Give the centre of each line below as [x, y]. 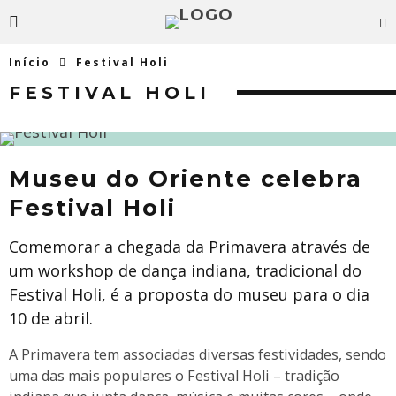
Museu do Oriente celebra [186, 178]
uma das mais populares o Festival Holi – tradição [174, 376]
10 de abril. [51, 318]
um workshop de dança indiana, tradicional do [185, 270]
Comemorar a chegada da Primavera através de [190, 247]
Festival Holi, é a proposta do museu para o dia [189, 294]
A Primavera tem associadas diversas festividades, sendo [198, 354]
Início [30, 62]
